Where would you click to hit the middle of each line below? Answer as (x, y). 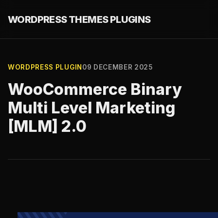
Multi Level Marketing (91, 108)
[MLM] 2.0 (47, 126)
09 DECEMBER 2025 (117, 67)
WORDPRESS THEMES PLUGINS (79, 19)
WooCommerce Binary (95, 89)
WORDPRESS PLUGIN (45, 67)
